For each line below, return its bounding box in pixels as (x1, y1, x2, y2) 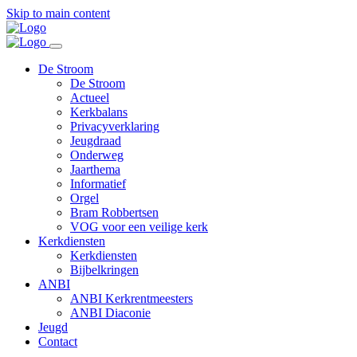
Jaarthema (70, 163, 120, 176)
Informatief (70, 177, 126, 190)
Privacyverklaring (70, 120, 159, 133)
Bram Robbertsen (70, 206, 159, 219)
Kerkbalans (70, 105, 127, 119)
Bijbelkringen (70, 263, 139, 277)
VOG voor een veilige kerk (70, 220, 208, 233)
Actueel (70, 91, 109, 104)
